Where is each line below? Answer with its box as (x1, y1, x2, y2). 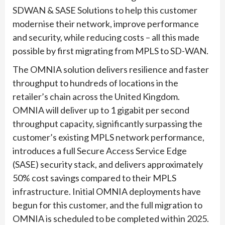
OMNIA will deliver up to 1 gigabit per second (13, 104, 189, 116)
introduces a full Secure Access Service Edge (13, 145, 187, 156)
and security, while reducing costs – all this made (13, 31, 199, 43)
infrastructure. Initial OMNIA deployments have (13, 185, 201, 197)
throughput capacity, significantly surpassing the (13, 118, 202, 129)
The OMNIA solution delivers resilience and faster (13, 63, 209, 75)
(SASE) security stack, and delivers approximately (13, 158, 203, 170)
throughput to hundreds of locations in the (13, 77, 178, 88)
